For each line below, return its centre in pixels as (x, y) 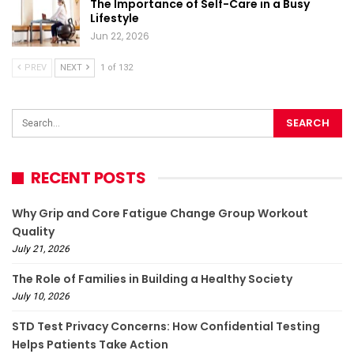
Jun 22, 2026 (120, 36)
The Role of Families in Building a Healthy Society (152, 279)
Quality (33, 232)
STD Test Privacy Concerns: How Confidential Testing (166, 327)
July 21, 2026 (41, 249)
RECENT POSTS (88, 178)
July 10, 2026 (41, 297)
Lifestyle (115, 18)
